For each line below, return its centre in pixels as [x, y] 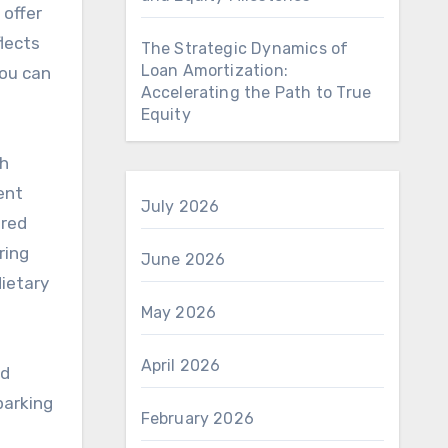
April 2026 [180, 365]
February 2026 [197, 418]
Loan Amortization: [214, 70]
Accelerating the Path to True [256, 92]
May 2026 [178, 312]
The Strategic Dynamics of [244, 48]
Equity [165, 114]
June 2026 [183, 259]
